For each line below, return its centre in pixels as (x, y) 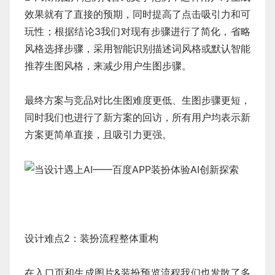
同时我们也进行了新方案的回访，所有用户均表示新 (137, 117)
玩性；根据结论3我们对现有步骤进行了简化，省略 (137, 31)
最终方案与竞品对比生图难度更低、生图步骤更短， (137, 100)
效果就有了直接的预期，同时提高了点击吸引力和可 (137, 14)
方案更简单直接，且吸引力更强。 (98, 134)
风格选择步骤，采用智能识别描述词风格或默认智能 (137, 48)
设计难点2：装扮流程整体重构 (91, 238)
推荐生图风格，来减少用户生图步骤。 (108, 65)
